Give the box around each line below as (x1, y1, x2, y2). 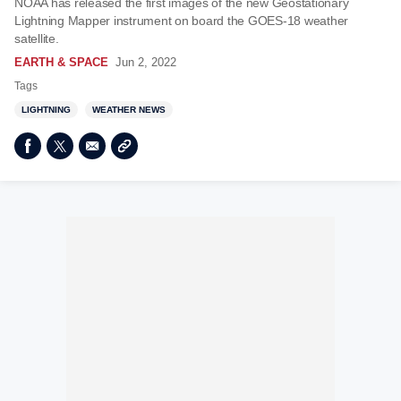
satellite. (14, 31, 59, 46)
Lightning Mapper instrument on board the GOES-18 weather (14, 13, 348, 28)
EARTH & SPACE (14, 55, 108, 69)
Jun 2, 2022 (115, 55, 176, 69)
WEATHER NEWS (92, 105, 166, 115)
